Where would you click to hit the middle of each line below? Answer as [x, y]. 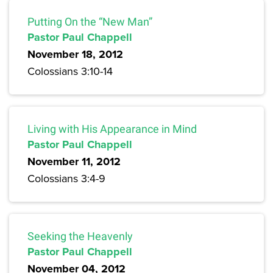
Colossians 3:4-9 [66, 179]
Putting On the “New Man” [90, 22]
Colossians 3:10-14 [70, 71]
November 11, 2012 [74, 162]
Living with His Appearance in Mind [112, 129]
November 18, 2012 [75, 55]
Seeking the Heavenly [80, 236]
